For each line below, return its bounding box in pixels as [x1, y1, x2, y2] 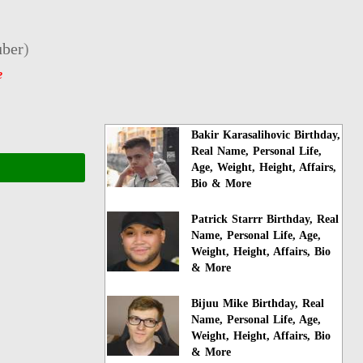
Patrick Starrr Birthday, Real [191, 212, 340, 225]
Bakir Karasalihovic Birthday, [191, 128, 341, 141]
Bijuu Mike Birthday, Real [191, 297, 325, 310]
